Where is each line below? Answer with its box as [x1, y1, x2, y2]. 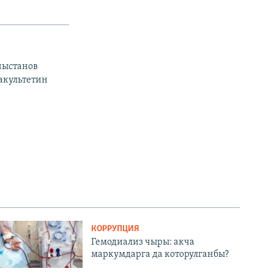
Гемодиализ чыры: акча [91, 237, 195, 247]
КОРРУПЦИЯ [91, 224, 140, 234]
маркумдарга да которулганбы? [91, 249, 229, 259]
